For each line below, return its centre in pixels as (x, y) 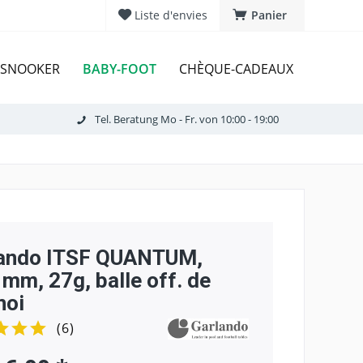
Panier (269, 15)
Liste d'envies (171, 15)
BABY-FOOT (120, 69)
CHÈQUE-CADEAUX (236, 69)
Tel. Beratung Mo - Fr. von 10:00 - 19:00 (186, 119)
